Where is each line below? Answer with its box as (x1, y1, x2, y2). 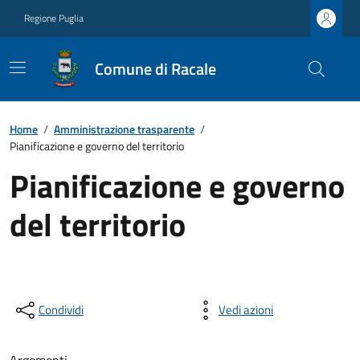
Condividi (39, 301, 84, 319)
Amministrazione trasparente (54, 121, 194, 137)
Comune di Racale (95, 56, 216, 81)
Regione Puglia (24, 10, 84, 26)
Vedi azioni (219, 301, 273, 319)
